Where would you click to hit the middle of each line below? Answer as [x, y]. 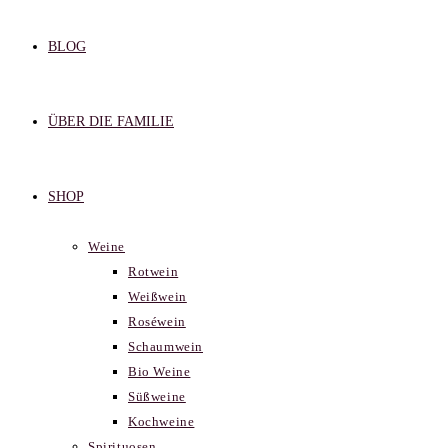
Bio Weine [159, 371]
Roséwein [157, 321]
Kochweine [161, 421]
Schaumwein [165, 346]
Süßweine [157, 396]
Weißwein [157, 296]
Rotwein [153, 271]
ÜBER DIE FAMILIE [111, 121]
